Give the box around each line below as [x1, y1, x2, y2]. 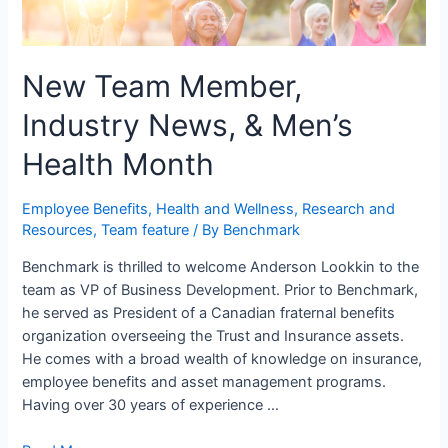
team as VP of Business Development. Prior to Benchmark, [22, 281, 419, 300]
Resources [22, 221, 94, 240]
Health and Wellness [156, 200, 295, 219]
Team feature [101, 221, 190, 240]
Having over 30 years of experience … [22, 396, 280, 415]
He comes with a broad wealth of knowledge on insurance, [22, 350, 423, 369]
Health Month [22, 146, 215, 183]
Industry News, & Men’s [22, 107, 354, 144]
